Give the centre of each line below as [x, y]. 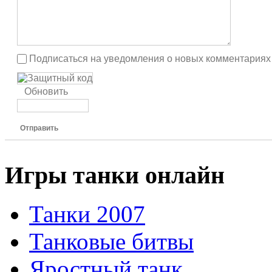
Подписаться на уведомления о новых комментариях [150, 58]
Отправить [39, 128]
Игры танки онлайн [115, 175]
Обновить [46, 91]
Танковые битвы [111, 242]
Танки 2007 [87, 214]
